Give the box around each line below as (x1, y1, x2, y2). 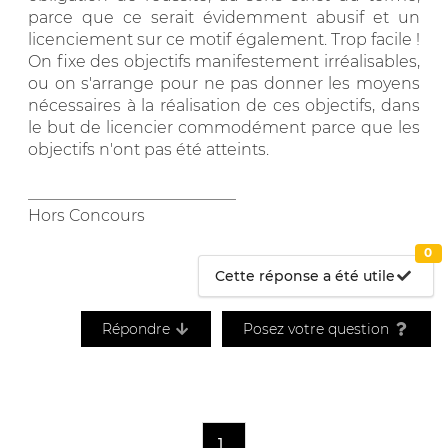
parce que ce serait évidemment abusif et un (28, 7, 420, 27)
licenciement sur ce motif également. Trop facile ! (28, 29, 420, 49)
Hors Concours (28, 205, 145, 225)
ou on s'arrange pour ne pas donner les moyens (28, 73, 420, 93)
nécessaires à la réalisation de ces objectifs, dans (28, 95, 420, 115)
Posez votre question (242, 319, 393, 338)
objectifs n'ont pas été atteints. (28, 139, 269, 159)
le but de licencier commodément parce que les (28, 117, 420, 137)
